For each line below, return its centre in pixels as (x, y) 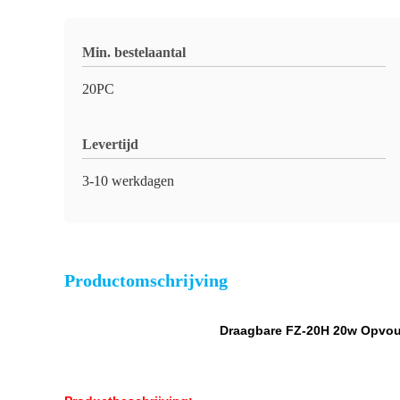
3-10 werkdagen (128, 181)
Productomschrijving (146, 280)
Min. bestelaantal (134, 52)
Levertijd (110, 144)
